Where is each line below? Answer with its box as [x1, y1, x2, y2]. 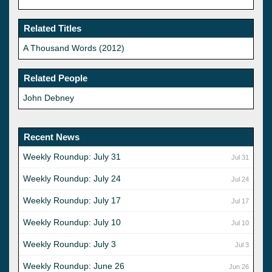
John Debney [23, 92, 74, 103]
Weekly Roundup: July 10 [23, 217, 121, 227]
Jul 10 [231, 219, 249, 226]
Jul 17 [231, 197, 249, 205]
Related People [24, 72, 87, 83]
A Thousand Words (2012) [23, 42, 124, 53]
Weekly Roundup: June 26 [23, 260, 124, 271]
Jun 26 [229, 262, 249, 270]
